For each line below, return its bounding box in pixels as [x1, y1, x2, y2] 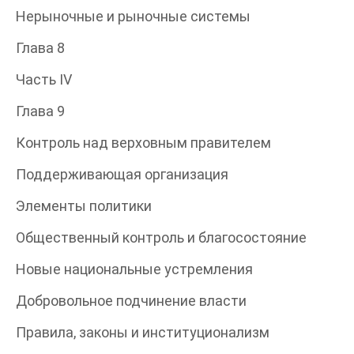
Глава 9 [16, 102, 65, 119]
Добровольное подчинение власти [16, 292, 247, 309]
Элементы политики [16, 197, 152, 214]
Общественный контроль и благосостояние [16, 228, 307, 246]
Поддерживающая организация [16, 165, 228, 183]
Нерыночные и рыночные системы [16, 7, 250, 24]
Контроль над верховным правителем [16, 134, 271, 151]
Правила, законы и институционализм [16, 323, 269, 341]
